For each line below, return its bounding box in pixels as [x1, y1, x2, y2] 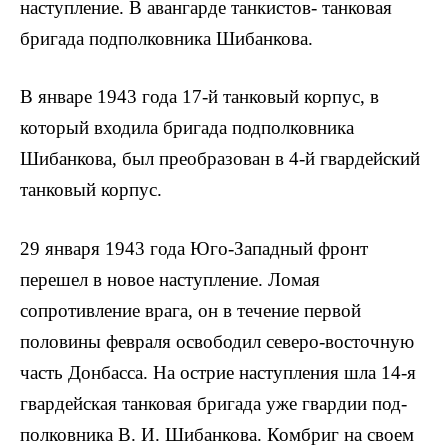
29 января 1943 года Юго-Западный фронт [20, 237, 368, 259]
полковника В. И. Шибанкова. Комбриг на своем [20, 423, 414, 445]
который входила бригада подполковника [20, 117, 354, 139]
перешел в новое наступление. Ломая [20, 268, 320, 290]
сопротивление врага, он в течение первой [20, 299, 361, 321]
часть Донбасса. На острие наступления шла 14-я [20, 361, 416, 383]
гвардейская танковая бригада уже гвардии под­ [20, 392, 407, 414]
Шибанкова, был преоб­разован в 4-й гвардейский [20, 148, 420, 170]
